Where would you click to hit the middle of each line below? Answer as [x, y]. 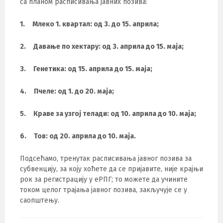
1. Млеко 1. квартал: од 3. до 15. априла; [89, 24]
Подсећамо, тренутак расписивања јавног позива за [106, 159]
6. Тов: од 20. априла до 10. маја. [78, 136]
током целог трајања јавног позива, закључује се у [104, 190]
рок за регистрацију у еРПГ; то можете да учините [104, 180]
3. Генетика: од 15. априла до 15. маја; [86, 69]
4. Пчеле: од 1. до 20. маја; [67, 92]
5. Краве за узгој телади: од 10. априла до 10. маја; [108, 114]
